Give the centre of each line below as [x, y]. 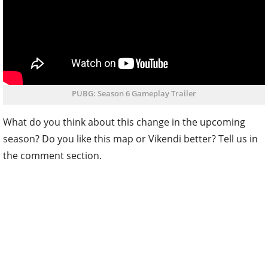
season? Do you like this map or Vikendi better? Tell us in [130, 139]
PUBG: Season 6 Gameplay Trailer [134, 94]
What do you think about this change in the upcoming [124, 122]
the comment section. [52, 156]
